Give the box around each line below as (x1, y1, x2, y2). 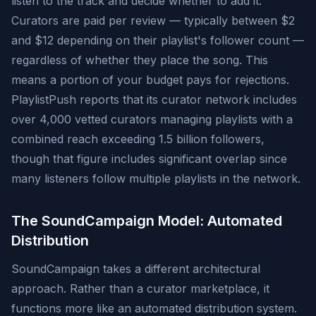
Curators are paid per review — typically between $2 (11, 13, 295, 28)
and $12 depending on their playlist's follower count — (11, 33, 304, 47)
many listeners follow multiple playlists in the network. (11, 171, 300, 186)
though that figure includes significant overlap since (11, 152, 287, 166)
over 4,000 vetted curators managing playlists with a (11, 112, 293, 126)
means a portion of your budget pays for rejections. (11, 73, 289, 87)
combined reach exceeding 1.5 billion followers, (11, 132, 265, 146)
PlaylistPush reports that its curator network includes (11, 92, 297, 107)
